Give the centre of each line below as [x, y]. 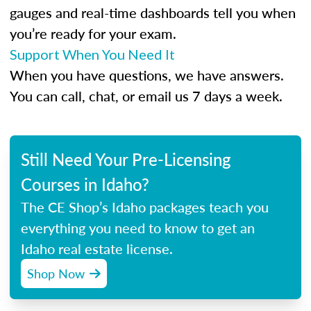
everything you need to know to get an [138, 228]
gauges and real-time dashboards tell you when [153, 12]
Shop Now [56, 273]
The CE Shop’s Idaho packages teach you [145, 207]
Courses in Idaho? [85, 184]
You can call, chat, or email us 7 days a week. [146, 96]
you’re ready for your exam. [93, 33]
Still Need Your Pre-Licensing [126, 159]
